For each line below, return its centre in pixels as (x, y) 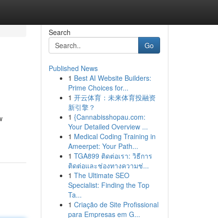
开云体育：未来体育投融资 (115, 97)
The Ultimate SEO (101, 175)
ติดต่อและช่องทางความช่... (108, 165)
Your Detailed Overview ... (108, 127)
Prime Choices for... (98, 88)
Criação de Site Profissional (116, 204)
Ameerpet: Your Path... (103, 146)
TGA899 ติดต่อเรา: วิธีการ (113, 156)
